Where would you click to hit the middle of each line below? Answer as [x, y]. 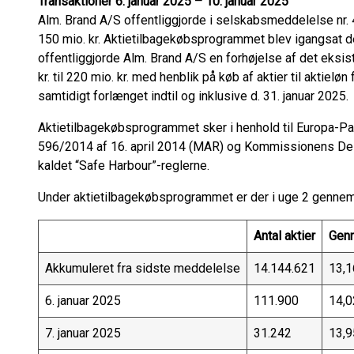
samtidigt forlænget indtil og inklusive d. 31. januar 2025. [193, 96]
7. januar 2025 [83, 333]
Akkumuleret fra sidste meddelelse [143, 268]
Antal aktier [284, 236]
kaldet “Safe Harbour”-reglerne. [124, 166]
